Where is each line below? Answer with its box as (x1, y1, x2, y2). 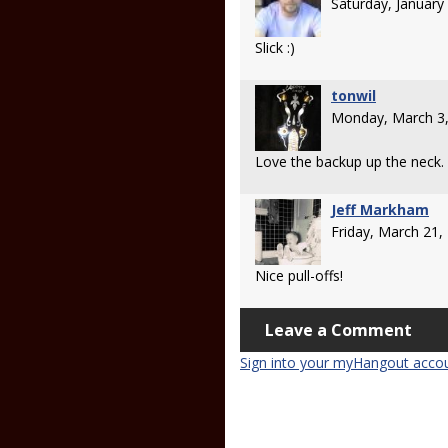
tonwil (331, 86, 376, 105)
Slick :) (255, 38, 295, 57)
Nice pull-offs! (255, 266, 343, 285)
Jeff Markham (331, 200, 429, 219)
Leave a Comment (265, 319, 412, 341)
